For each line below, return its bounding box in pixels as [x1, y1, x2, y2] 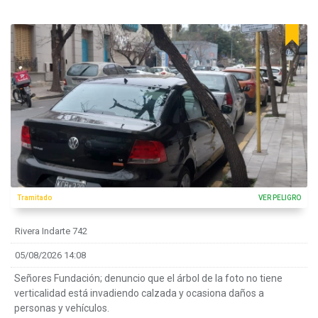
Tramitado [17, 194, 52, 202]
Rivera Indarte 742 [15, 226, 87, 237]
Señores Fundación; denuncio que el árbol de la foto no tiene [14, 273, 283, 285]
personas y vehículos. [14, 302, 109, 314]
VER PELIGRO [258, 194, 301, 202]
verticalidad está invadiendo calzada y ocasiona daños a [14, 287, 264, 300]
